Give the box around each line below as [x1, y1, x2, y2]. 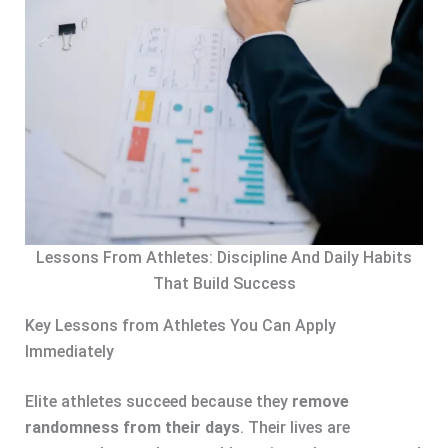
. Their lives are [239, 418, 350, 438]
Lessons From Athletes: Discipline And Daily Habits [36, 248, 412, 268]
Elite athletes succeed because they [24, 392, 292, 412]
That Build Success [152, 274, 296, 294]
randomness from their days [24, 418, 240, 438]
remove [291, 392, 349, 412]
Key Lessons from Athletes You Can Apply [24, 316, 336, 336]
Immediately [24, 342, 114, 362]
